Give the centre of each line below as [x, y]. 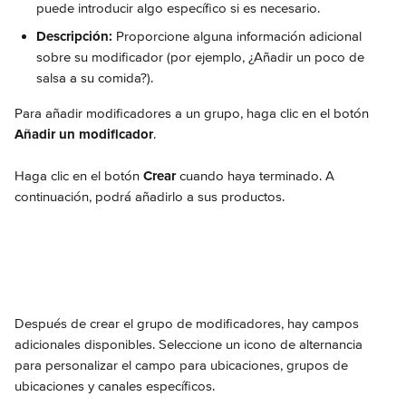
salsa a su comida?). [95, 78]
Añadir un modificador [84, 134]
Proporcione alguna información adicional [241, 36]
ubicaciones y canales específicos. [115, 386]
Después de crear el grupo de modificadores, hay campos [188, 324]
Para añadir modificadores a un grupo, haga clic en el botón [193, 113]
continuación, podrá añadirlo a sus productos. [150, 197]
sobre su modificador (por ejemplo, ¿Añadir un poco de [202, 57]
